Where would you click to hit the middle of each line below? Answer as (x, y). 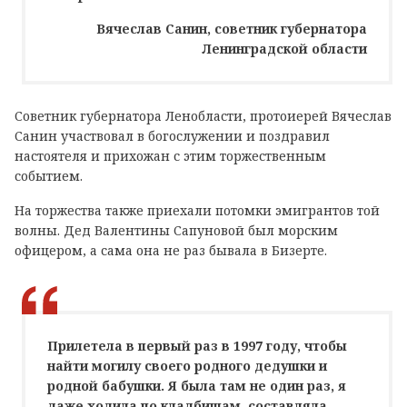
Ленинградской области (284, 48)
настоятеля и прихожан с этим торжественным (170, 155)
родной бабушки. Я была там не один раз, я (197, 385)
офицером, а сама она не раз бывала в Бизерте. (171, 250)
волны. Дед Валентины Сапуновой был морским (176, 230)
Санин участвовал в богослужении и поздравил (172, 135)
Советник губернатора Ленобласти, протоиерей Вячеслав (203, 115)
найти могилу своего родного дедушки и (187, 365)
